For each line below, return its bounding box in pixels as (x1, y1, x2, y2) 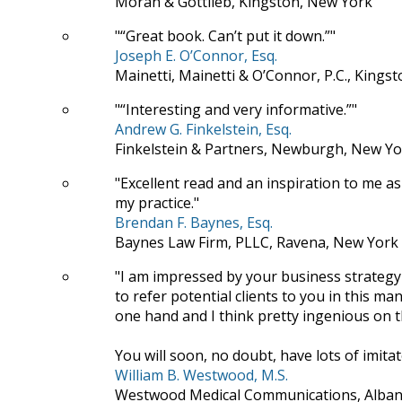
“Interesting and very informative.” (120, 99, 352, 119)
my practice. (115, 192, 194, 213)
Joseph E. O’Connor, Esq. (115, 45, 277, 66)
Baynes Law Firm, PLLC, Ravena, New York (115, 232, 398, 252)
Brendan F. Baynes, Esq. (115, 212, 273, 232)
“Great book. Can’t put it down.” (120, 25, 330, 46)
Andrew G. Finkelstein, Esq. (115, 118, 292, 139)
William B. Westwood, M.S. (115, 364, 288, 385)
